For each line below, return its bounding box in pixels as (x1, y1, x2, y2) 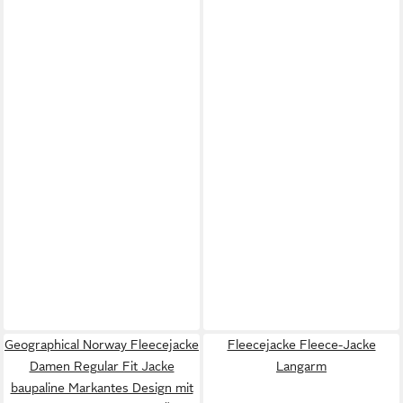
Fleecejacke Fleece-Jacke (227, 336, 376, 352)
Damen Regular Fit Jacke (29, 358, 175, 373)
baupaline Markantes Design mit (10, 380, 193, 395)
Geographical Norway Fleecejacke (4, 336, 199, 352)
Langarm (276, 358, 327, 373)
